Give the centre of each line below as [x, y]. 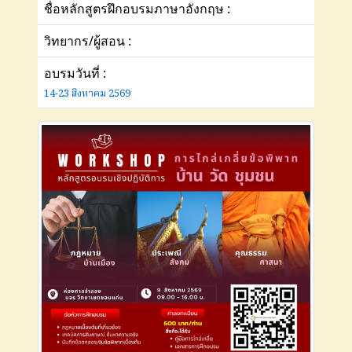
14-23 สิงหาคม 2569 [87, 93]
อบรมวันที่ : [75, 73]
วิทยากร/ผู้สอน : [88, 40]
